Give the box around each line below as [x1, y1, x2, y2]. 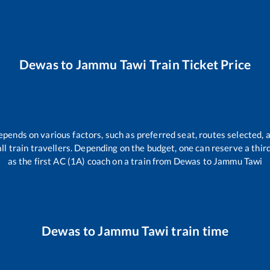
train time [169, 223, 229, 239]
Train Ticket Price [146, 56, 251, 72]
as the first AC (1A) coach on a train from [7, 155, 174, 166]
